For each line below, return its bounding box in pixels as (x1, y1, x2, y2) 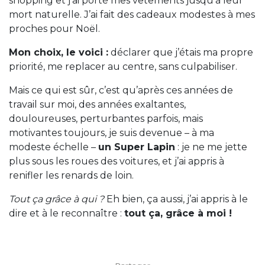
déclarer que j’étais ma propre (108, 47, 253, 59)
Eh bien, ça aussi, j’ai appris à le (104, 193, 248, 205)
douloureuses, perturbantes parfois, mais (9, 113, 203, 125)
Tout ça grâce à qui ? (9, 193, 104, 205)
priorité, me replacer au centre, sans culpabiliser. (9, 61, 237, 73)
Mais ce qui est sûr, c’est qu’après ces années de (9, 85, 233, 96)
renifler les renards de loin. (9, 170, 134, 182)
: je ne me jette (175, 141, 247, 153)
